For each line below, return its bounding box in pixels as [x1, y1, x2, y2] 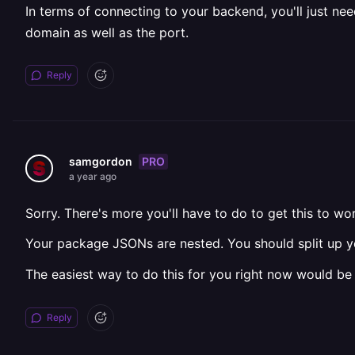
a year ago [69, 170, 116, 182]
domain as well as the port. [25, 25, 189, 40]
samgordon [69, 155, 132, 168]
